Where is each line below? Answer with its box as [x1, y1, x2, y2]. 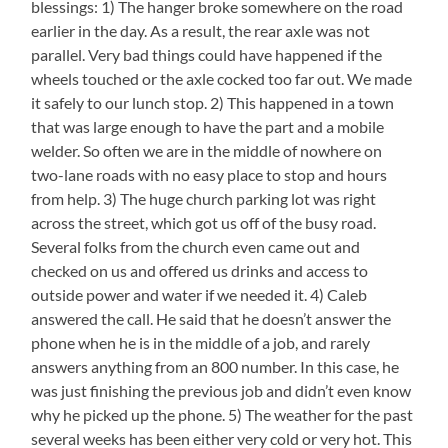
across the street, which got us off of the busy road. [31, 212, 377, 232]
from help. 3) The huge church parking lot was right [31, 188, 377, 208]
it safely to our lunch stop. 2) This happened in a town [31, 92, 395, 112]
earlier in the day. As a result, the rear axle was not [31, 20, 371, 40]
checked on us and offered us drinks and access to [31, 260, 369, 280]
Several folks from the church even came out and [31, 236, 361, 256]
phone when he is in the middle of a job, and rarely [31, 332, 371, 352]
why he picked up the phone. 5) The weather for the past [31, 404, 414, 424]
